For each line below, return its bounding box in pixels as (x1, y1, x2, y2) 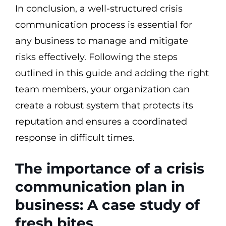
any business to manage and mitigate (15, 35, 188, 46)
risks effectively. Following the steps (15, 51, 178, 63)
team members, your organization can (15, 84, 190, 95)
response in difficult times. (15, 132, 135, 143)
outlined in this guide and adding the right (15, 68, 209, 79)
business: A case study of (15, 196, 200, 213)
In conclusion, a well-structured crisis (15, 3, 183, 14)
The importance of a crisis (15, 160, 204, 177)
